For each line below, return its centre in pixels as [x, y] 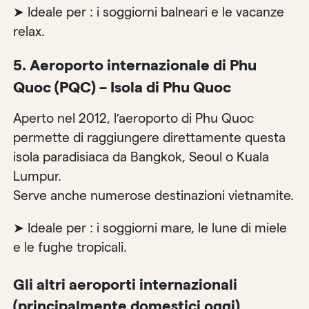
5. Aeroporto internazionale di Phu [135, 66]
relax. [29, 32]
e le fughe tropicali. [70, 247]
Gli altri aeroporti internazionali [126, 284]
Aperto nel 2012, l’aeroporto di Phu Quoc [134, 118]
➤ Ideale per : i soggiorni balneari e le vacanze [149, 12]
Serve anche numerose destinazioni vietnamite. [154, 195]
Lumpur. [38, 176]
